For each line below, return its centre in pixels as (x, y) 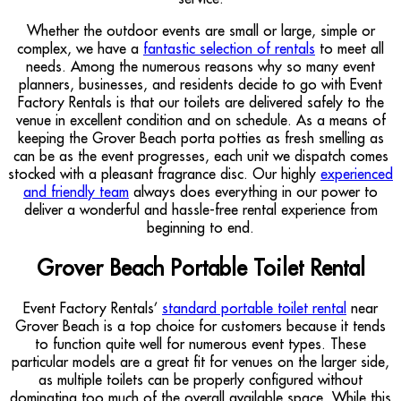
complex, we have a (80, 48)
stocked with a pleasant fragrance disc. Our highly (164, 173)
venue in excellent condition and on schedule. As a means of (200, 119)
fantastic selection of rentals (229, 48)
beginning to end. (200, 227)
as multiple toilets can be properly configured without (200, 379)
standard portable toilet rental (254, 307)
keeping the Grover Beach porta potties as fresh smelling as (200, 137)
